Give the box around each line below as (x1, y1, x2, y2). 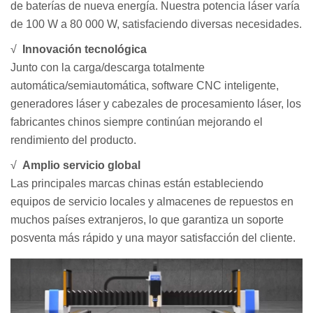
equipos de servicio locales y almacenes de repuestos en (10, 195, 293, 208)
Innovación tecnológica (20, 43, 147, 55)
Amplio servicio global (20, 159, 140, 171)
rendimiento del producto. (10, 133, 136, 146)
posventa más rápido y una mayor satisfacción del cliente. (10, 231, 296, 244)
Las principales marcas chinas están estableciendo (10, 177, 263, 189)
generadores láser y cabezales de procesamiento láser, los (10, 97, 301, 110)
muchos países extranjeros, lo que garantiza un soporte (10, 213, 284, 226)
